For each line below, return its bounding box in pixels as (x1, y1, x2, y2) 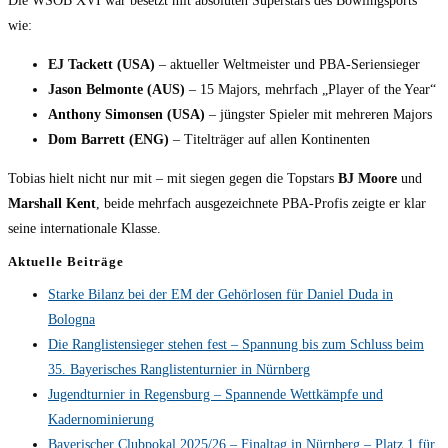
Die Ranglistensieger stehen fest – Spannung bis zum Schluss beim (48, 337, 424, 353)
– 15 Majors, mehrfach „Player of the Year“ (185, 82, 436, 98)
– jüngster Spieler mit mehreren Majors (205, 107, 432, 123)
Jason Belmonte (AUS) (48, 82, 185, 98)
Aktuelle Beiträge (8, 254, 124, 270)
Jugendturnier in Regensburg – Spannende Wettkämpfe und (48, 387, 383, 403)
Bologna (48, 312, 95, 328)
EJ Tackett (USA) (48, 57, 155, 73)
